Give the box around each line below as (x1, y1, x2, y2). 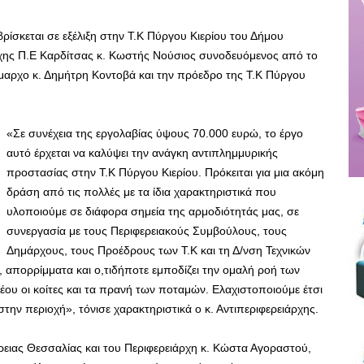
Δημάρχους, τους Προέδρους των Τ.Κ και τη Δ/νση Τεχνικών (6, 243, 310, 257)
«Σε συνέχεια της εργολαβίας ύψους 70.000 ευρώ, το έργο (6, 126, 303, 140)
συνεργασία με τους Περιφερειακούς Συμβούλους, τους (6, 223, 287, 237)
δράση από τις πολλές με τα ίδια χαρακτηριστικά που (6, 184, 276, 198)
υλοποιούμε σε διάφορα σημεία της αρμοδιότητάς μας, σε (6, 204, 299, 218)
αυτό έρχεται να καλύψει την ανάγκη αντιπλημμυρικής (6, 145, 278, 159)
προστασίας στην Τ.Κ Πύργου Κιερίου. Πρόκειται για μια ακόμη (6, 165, 324, 179)
